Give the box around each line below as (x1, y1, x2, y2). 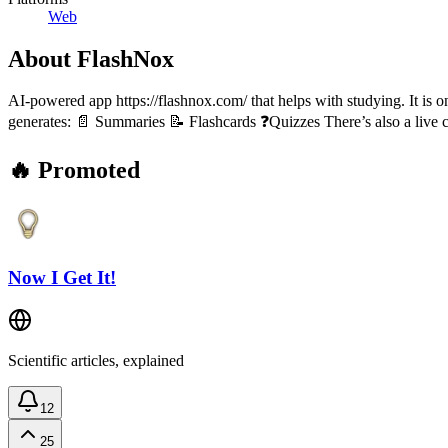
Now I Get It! (8, 266, 116, 288)
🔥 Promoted (8, 157, 140, 184)
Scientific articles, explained (8, 351, 184, 369)
